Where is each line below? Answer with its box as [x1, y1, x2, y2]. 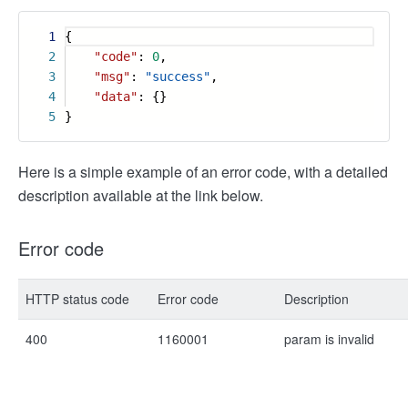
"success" [145, 69, 210, 84]
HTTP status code [25, 290, 129, 308]
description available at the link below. [18, 185, 263, 206]
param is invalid [284, 330, 374, 348]
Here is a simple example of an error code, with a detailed [18, 161, 388, 182]
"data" [94, 89, 138, 104]
